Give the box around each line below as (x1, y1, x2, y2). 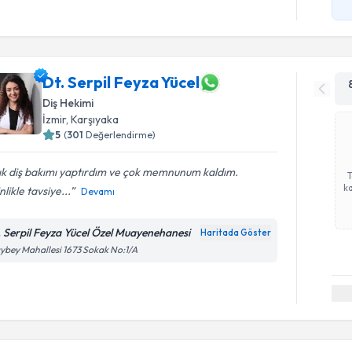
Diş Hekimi (42, 95, 94, 110)
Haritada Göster (200, 226, 272, 238)
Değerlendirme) (86, 128, 156, 141)
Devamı (81, 185, 115, 197)
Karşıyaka (71, 112, 119, 126)
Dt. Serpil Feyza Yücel (42, 72, 200, 92)
